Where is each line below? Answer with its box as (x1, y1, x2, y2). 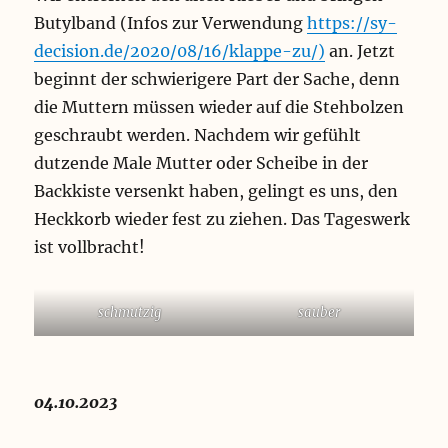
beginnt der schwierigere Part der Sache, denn (34, 69, 401, 90)
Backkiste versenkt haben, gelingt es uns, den (34, 181, 399, 202)
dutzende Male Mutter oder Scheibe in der (34, 153, 369, 174)
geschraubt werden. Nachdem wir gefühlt (34, 125, 362, 146)
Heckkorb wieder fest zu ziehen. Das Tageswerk (34, 209, 411, 230)
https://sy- (307, 13, 398, 34)
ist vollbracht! (34, 237, 146, 258)
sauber (297, 304, 340, 322)
